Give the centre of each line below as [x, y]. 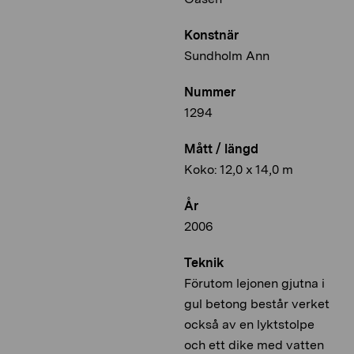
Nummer [210, 92]
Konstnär [211, 36]
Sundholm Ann [227, 56]
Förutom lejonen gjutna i [254, 284]
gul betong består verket [257, 304]
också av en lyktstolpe [249, 325]
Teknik [204, 263]
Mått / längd [221, 149]
